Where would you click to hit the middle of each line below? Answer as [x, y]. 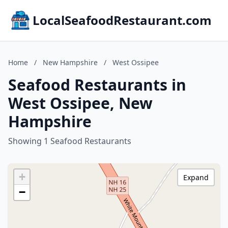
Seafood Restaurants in [97, 85]
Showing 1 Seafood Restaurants [70, 141]
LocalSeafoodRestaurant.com [122, 20]
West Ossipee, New [80, 103]
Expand [196, 177]
